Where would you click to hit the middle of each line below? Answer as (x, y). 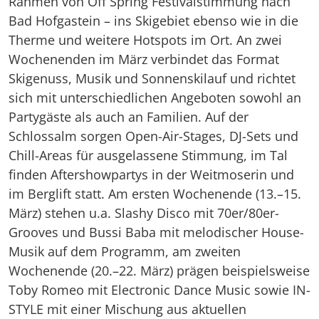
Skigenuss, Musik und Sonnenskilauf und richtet (152, 78)
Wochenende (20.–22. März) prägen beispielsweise (159, 270)
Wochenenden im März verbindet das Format (144, 59)
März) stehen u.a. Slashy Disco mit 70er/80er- (144, 213)
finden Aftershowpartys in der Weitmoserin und (151, 174)
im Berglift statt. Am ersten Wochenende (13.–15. (155, 193)
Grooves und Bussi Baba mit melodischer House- (156, 232)
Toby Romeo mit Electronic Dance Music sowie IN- (159, 289)
